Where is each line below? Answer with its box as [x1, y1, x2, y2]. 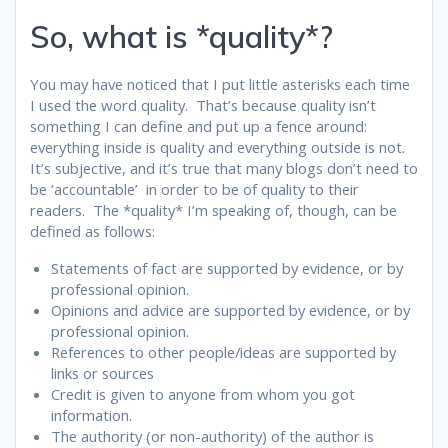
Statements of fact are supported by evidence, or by [51, 257, 403, 278]
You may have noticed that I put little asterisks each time [30, 73, 410, 94]
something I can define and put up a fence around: [30, 115, 367, 136]
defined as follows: [30, 220, 155, 241]
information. [51, 404, 132, 425]
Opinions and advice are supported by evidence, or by [51, 299, 410, 320]
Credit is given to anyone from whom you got [51, 383, 355, 404]
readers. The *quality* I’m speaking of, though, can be [30, 199, 397, 220]
